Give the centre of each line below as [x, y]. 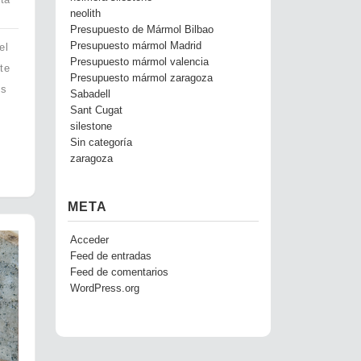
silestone [91, 127]
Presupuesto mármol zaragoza [141, 78]
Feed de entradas [110, 256]
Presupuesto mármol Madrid [135, 46]
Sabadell [90, 94]
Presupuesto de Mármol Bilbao [141, 30]
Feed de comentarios [119, 272]
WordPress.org [104, 288]
